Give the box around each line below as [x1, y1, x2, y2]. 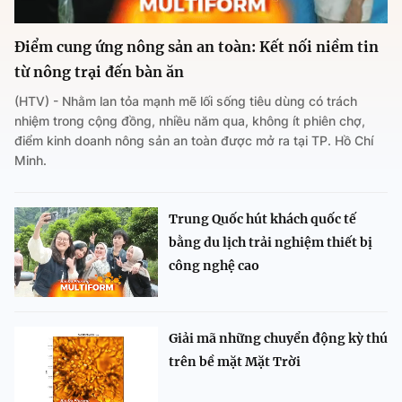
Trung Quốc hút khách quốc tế [169, 211, 356, 228]
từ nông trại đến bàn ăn [14, 63, 184, 82]
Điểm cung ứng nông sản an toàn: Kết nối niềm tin [14, 38, 379, 57]
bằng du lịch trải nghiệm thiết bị [169, 234, 372, 251]
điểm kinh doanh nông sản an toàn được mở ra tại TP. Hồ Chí [14, 133, 373, 149]
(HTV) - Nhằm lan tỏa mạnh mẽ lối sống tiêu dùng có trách [14, 93, 357, 109]
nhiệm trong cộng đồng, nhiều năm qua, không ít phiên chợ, [14, 113, 365, 129]
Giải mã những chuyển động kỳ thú [169, 330, 388, 347]
